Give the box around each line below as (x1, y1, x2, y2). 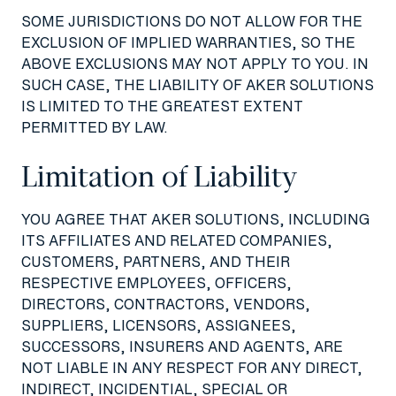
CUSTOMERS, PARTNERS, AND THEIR (21, 250, 290, 272)
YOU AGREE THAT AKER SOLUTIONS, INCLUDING (21, 208, 370, 230)
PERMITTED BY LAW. (21, 116, 168, 138)
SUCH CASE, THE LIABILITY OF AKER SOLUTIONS (21, 73, 374, 95)
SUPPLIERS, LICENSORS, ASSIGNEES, (21, 314, 296, 336)
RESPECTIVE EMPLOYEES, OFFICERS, (21, 271, 292, 293)
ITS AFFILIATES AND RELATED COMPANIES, (21, 229, 332, 251)
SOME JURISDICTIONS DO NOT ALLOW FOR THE (21, 10, 362, 32)
